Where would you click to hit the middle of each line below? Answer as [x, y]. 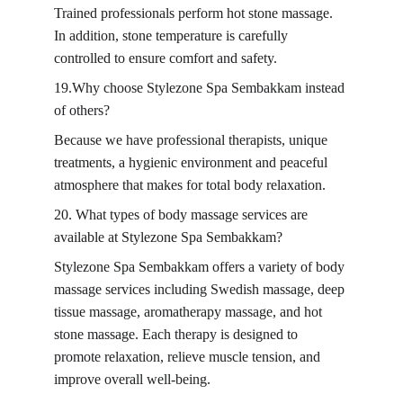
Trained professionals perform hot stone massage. [195, 13]
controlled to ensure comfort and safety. [166, 58]
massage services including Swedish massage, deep [201, 289]
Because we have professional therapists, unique [193, 140]
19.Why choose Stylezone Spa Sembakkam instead [201, 88]
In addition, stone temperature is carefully [173, 36]
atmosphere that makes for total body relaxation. [190, 185]
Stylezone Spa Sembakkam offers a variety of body [201, 267]
